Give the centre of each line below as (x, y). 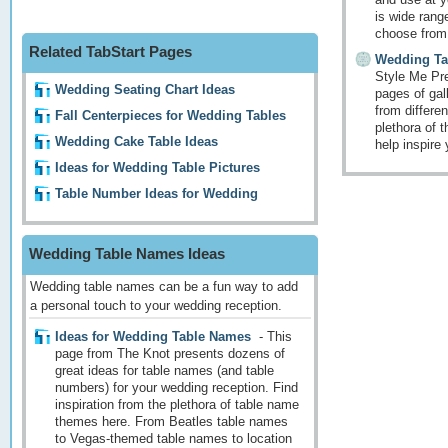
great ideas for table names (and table (164, 371)
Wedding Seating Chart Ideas (145, 90)
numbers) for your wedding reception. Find (176, 388)
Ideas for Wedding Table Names (155, 337)
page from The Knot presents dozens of (170, 354)
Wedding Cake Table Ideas (136, 142)
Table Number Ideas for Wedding (156, 194)
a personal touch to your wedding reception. (155, 306)
